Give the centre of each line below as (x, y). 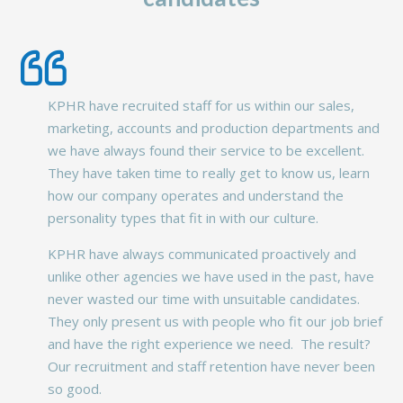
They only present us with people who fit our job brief (215, 322)
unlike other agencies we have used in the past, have (210, 277)
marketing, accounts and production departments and (213, 128)
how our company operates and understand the (195, 196)
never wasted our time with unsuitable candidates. (205, 299)
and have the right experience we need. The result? (209, 344)
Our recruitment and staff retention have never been (211, 367)
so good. (74, 389)
